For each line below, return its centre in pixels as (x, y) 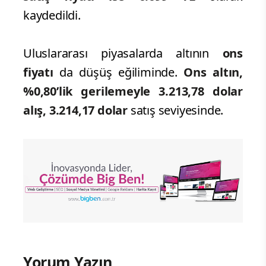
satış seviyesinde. (176, 110)
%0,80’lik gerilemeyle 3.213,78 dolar (133, 91)
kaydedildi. (52, 15)
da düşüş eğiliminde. (122, 72)
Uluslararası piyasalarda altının (123, 53)
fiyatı (42, 72)
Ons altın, (213, 72)
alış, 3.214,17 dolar (76, 110)
